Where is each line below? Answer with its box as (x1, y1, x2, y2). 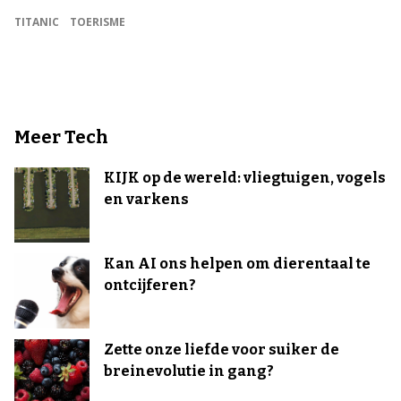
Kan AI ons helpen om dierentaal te (104, 254, 371, 272)
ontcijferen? (104, 276, 196, 294)
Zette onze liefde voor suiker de (104, 340, 339, 358)
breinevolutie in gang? (104, 362, 274, 380)
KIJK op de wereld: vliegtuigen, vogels (104, 168, 386, 186)
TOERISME (70, 13, 125, 30)
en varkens (104, 190, 189, 208)
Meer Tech (14, 125, 108, 148)
